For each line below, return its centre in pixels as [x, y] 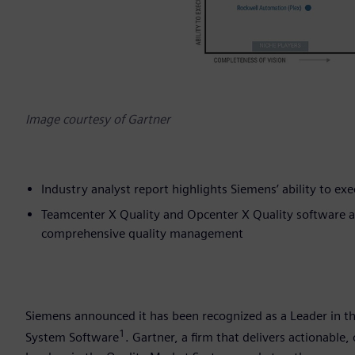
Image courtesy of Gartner [98, 120]
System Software [72, 338]
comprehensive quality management [142, 234]
